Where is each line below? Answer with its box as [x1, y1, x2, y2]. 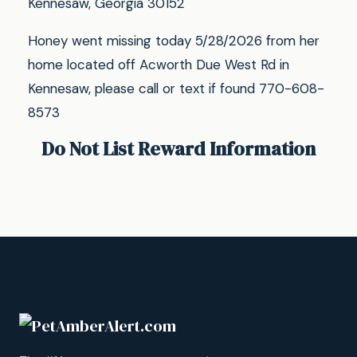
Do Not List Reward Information [41, 135, 316, 162]
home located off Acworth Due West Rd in [28, 56, 290, 73]
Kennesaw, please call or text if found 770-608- [28, 80, 325, 97]
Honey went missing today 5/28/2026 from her [28, 32, 320, 49]
